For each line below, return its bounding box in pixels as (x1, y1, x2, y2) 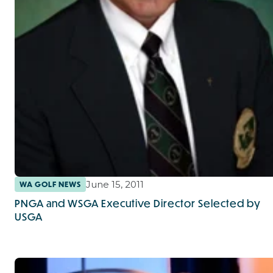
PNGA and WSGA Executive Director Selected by (15, 196, 261, 210)
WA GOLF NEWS (19, 179, 81, 190)
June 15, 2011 (86, 178, 144, 190)
